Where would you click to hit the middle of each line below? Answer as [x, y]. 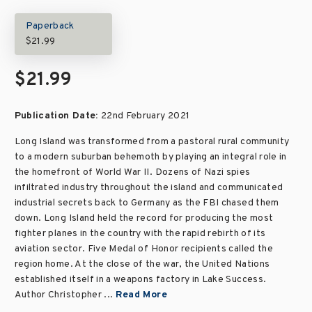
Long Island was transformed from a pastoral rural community [152, 142]
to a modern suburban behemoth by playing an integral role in [150, 157]
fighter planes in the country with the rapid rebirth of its [140, 234]
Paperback [50, 26]
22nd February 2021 [145, 116]
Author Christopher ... [65, 295]
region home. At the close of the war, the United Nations [142, 264]
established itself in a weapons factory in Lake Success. [140, 280]
